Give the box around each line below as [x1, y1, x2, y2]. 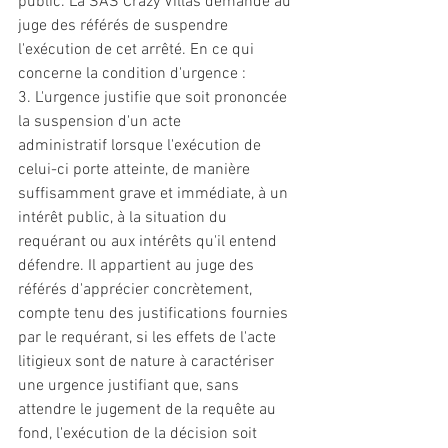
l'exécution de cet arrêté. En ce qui [18, 40, 258, 60]
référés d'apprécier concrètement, [18, 280, 256, 300]
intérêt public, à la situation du [18, 208, 231, 228]
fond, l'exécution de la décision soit [18, 424, 261, 444]
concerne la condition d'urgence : [18, 64, 250, 84]
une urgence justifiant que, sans [18, 376, 243, 396]
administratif [18, 136, 107, 156]
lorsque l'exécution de [107, 136, 265, 156]
